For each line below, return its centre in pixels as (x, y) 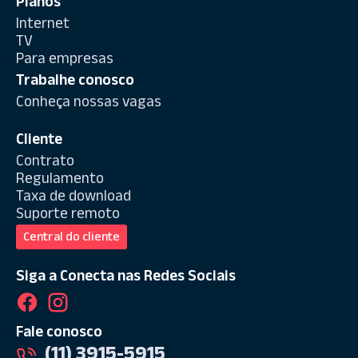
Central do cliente (72, 238)
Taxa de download (74, 198)
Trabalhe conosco (75, 82)
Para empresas (65, 60)
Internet (43, 25)
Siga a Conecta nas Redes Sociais (126, 278)
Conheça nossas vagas (89, 103)
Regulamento (60, 180)
